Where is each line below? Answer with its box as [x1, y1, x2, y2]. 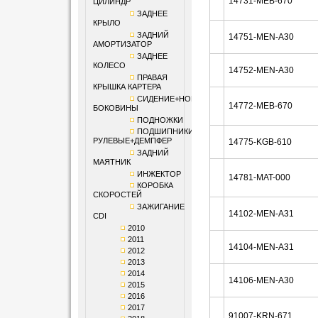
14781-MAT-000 [228, 172, 290, 182]
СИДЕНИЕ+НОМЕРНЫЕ [136, 94, 225, 103]
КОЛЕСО [92, 61, 126, 71]
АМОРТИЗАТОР [92, 40, 152, 50]
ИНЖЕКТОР [136, 170, 181, 178]
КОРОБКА [136, 181, 173, 190]
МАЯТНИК [92, 158, 131, 168]
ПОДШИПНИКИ [136, 127, 194, 136]
